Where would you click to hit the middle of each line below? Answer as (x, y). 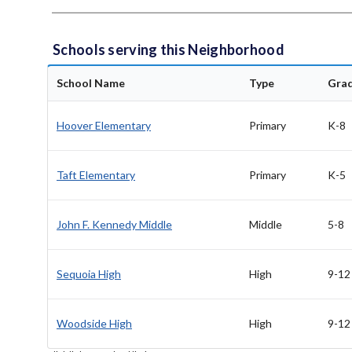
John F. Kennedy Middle (114, 225)
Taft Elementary (96, 175)
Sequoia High (89, 274)
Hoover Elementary (104, 126)
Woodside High (94, 324)
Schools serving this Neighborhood (169, 50)
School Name (91, 83)
